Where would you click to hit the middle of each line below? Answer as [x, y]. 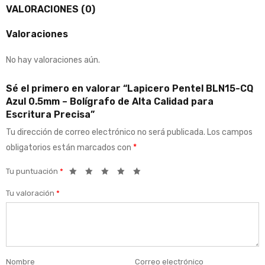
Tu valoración [31, 193]
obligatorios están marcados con [70, 148]
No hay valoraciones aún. [53, 60]
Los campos [230, 132]
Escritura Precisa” [50, 115]
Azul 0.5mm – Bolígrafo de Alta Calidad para [110, 102]
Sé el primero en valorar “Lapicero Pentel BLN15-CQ [130, 89]
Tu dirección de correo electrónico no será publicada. [106, 132]
